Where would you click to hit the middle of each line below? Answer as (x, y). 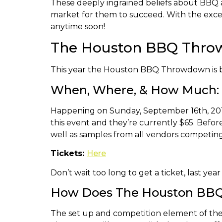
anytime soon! (78, 26)
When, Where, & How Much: (135, 90)
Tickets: (69, 154)
